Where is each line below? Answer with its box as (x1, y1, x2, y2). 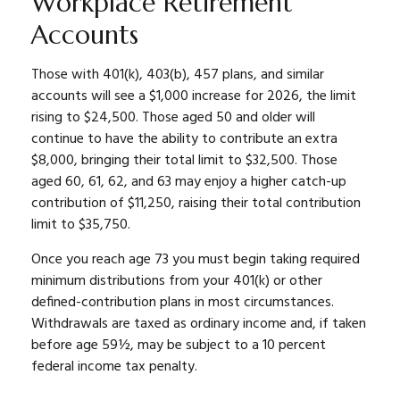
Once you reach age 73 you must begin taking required (31, 248, 360, 271)
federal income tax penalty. (31, 355, 197, 379)
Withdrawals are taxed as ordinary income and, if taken (31, 312, 366, 336)
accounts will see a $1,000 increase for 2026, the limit (31, 85, 356, 108)
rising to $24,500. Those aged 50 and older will (31, 106, 315, 129)
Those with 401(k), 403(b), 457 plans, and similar (31, 63, 324, 87)
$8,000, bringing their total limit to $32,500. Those (31, 149, 337, 172)
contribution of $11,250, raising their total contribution (31, 192, 361, 215)
